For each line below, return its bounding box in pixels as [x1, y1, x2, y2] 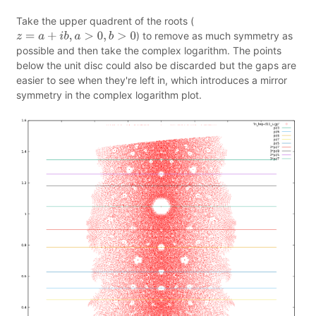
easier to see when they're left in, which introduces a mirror [16, 73, 287, 86]
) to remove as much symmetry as [135, 29, 293, 42]
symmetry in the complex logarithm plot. [16, 88, 202, 101]
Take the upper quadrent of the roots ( [16, 14, 194, 27]
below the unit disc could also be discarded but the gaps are [16, 59, 296, 71]
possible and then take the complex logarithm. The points [16, 44, 281, 56]
